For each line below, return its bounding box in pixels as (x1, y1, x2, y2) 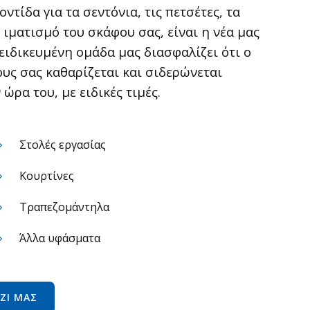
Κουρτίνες (19, 168, 74, 183)
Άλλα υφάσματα (19, 230, 100, 246)
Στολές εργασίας (19, 137, 106, 152)
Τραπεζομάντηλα (19, 199, 109, 215)
